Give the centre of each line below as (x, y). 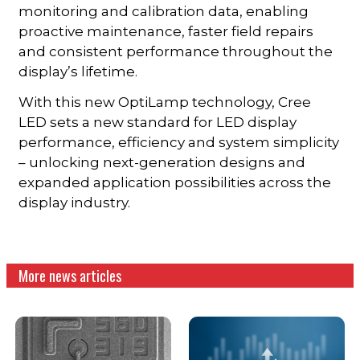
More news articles (70, 275)
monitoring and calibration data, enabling (164, 11)
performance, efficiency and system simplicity (179, 142)
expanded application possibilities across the (175, 182)
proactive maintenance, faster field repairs (166, 31)
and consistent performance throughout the (176, 51)
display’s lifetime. (78, 71)
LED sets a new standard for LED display (158, 122)
